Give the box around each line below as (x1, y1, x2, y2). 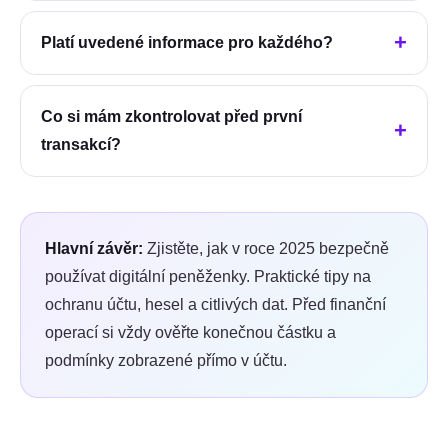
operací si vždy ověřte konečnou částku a (45, 324, 336, 342)
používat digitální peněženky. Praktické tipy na (45, 268, 371, 286)
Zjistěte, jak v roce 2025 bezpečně (147, 240, 389, 258)
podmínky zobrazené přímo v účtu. (45, 352, 287, 370)
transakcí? (41, 136, 121, 154)
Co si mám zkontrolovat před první (41, 108, 302, 126)
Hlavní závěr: (45, 240, 143, 258)
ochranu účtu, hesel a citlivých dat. (45, 296, 288, 314)
